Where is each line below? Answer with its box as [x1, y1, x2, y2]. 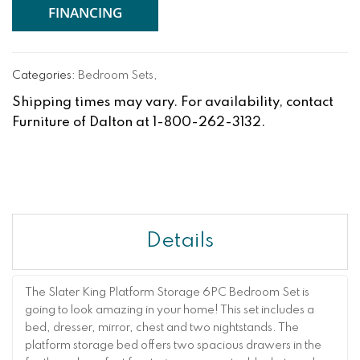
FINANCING [48, 3, 122, 22]
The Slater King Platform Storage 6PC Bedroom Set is [25, 286, 309, 298]
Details [146, 231, 214, 252]
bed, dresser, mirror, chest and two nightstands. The [25, 321, 299, 333]
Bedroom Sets [78, 70, 153, 82]
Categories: [12, 70, 78, 82]
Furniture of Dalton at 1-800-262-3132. [12, 116, 265, 130]
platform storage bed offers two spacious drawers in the [25, 339, 321, 351]
